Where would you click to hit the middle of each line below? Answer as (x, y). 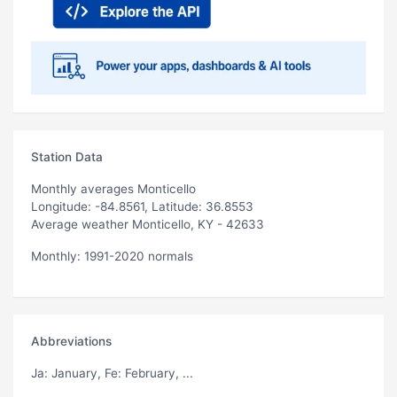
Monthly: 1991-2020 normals (112, 256)
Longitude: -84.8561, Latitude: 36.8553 (142, 206)
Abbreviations (71, 341)
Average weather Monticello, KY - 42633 (148, 224)
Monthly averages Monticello (113, 188)
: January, (74, 373)
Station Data (67, 156)
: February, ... (156, 373)
